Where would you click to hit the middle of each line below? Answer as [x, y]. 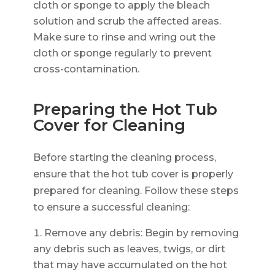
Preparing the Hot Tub [125, 109]
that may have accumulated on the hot [130, 265]
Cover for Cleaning [109, 125]
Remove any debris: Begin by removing [141, 233]
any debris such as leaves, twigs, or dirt [129, 249]
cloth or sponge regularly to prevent [122, 53]
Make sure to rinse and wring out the [124, 37]
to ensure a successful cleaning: [111, 207]
